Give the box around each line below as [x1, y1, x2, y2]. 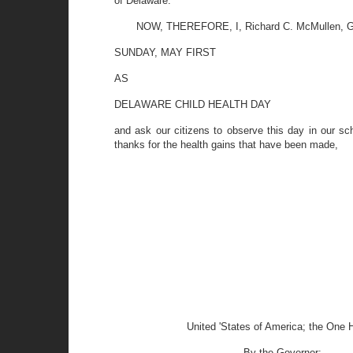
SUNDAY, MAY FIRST [114, 46, 216, 58]
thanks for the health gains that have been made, [114, 139, 338, 150]
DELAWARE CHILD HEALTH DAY [114, 98, 271, 110]
